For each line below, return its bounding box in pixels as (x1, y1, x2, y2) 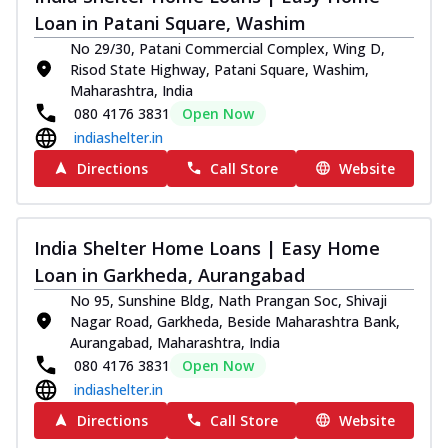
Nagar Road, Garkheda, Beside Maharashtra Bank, (70, 311, 400, 331)
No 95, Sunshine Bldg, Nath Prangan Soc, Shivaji (70, 290, 387, 310)
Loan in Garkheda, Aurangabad (34, 262, 305, 287)
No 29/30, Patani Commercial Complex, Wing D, (70, 38, 385, 58)
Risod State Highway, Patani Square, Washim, (70, 59, 369, 79)
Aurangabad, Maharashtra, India (70, 332, 280, 352)
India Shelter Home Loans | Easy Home (34, 235, 380, 260)
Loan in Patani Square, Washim (34, 10, 306, 35)
